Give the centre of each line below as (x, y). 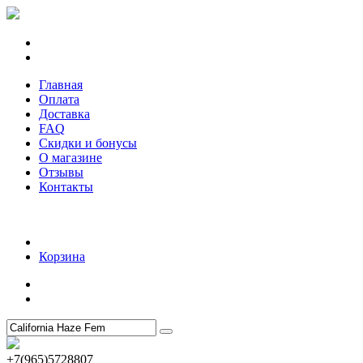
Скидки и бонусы (88, 143)
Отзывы (61, 172)
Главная (61, 85)
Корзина (62, 256)
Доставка (64, 114)
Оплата (59, 99)
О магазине (70, 158)
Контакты (66, 187)
